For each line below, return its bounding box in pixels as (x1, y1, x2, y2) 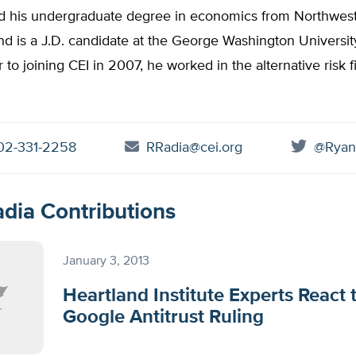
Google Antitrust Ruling (63, 308, 264, 327)
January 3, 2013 (63, 255, 149, 268)
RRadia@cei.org (146, 141, 242, 155)
